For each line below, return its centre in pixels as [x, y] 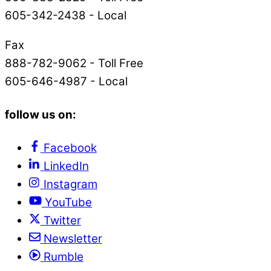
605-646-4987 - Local [66, 81]
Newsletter [73, 238]
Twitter [62, 220]
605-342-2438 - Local [66, 16]
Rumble [63, 256]
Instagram [70, 184]
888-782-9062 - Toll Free [74, 63]
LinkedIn [66, 166]
